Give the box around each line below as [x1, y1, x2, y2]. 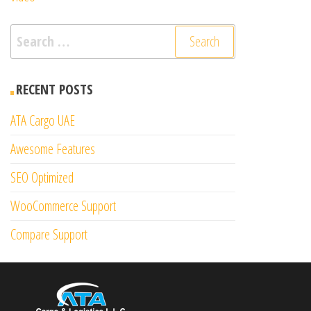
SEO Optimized [10, 168, 74, 187]
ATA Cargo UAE [10, 111, 75, 130]
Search [10, 25, 47, 44]
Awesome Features [10, 140, 95, 158]
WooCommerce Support [10, 196, 116, 215]
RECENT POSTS [16, 80, 93, 99]
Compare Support [10, 225, 87, 244]
